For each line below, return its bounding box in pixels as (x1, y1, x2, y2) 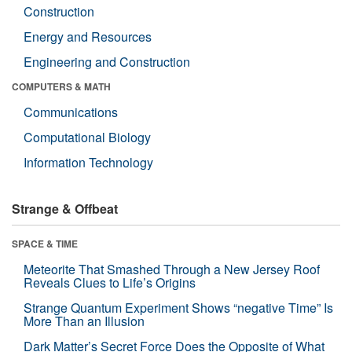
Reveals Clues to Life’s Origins (24, 273, 196, 291)
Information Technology (24, 152, 153, 171)
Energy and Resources (24, 27, 152, 46)
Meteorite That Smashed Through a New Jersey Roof (24, 259, 320, 278)
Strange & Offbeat (12, 199, 118, 218)
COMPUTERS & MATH (12, 79, 111, 93)
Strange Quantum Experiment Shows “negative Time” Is (24, 298, 333, 317)
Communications (24, 102, 118, 121)
